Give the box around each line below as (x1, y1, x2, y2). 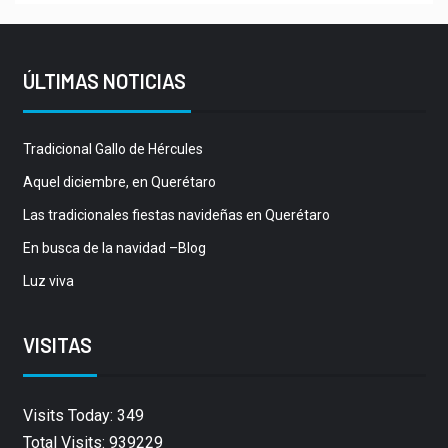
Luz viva (22, 273, 74, 290)
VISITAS (22, 333, 92, 358)
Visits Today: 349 (22, 406, 144, 426)
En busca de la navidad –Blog (22, 240, 206, 257)
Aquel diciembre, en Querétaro (22, 174, 216, 191)
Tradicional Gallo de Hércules (22, 141, 203, 158)
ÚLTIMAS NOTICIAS (22, 69, 186, 94)
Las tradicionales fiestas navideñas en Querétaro (22, 207, 330, 224)
